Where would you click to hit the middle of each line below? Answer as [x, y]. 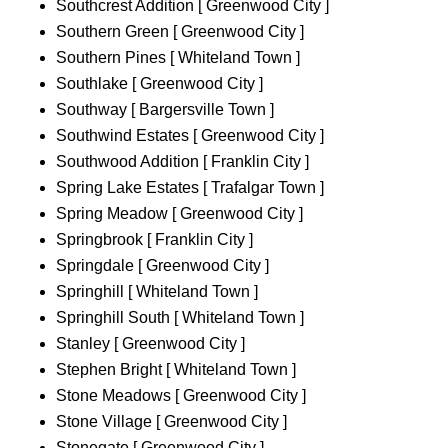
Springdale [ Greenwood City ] [162, 266]
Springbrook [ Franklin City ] [154, 240]
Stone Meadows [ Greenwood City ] [181, 396]
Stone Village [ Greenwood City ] [171, 422]
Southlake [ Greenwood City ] [159, 84]
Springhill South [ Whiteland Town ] [180, 318]
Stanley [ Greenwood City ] [150, 344]
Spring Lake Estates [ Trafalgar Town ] [190, 188]
